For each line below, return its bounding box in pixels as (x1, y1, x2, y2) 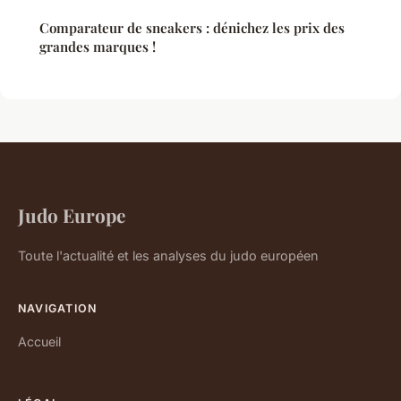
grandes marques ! (39, 37, 156, 55)
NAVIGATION (18, 301, 98, 315)
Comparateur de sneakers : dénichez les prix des (39, 18, 345, 37)
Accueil (18, 333, 61, 349)
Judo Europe (18, 201, 125, 227)
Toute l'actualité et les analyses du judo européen (18, 247, 319, 263)
